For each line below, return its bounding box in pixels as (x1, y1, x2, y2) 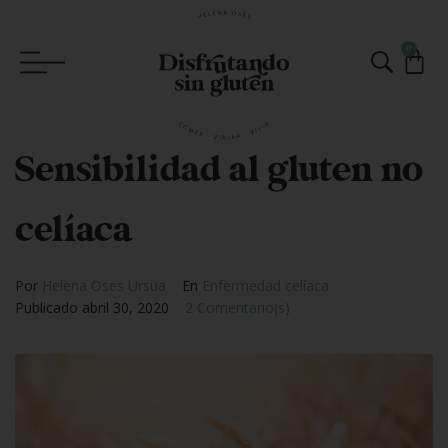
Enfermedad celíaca (202, 276, 329, 295)
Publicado (15, 298, 82, 317)
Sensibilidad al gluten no (15, 147, 423, 193)
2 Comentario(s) (185, 298, 290, 317)
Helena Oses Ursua (42, 276, 166, 295)
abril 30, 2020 (82, 298, 169, 317)
